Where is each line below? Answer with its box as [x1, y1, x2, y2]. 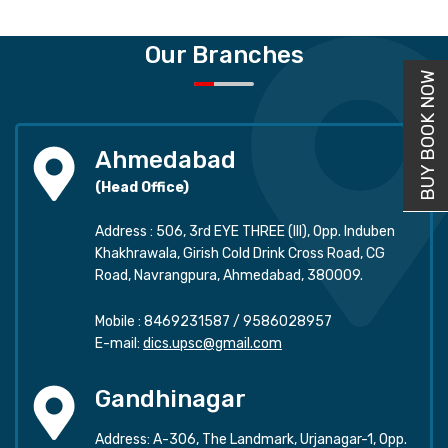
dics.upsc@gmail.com [143, 334, 282, 352]
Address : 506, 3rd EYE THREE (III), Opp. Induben [95, 222, 395, 240]
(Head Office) [95, 178, 189, 196]
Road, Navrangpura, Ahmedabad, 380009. [95, 266, 363, 284]
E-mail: [95, 334, 140, 352]
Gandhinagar [95, 384, 246, 413]
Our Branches [144, 40, 304, 69]
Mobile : [95, 312, 141, 330]
